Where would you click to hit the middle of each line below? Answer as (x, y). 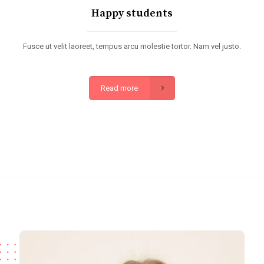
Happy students (132, 13)
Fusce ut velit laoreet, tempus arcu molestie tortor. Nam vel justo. (132, 46)
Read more (120, 88)
